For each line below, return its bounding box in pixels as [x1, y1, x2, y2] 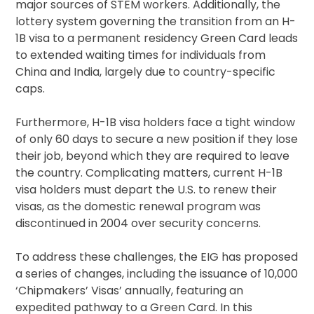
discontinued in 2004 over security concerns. [15, 215, 261, 232]
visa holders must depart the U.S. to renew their [15, 182, 278, 198]
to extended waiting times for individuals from [15, 47, 266, 64]
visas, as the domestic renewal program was [15, 198, 261, 215]
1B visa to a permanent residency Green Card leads [15, 30, 299, 47]
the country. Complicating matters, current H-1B [15, 165, 283, 182]
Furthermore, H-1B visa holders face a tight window [15, 114, 296, 131]
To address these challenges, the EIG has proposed [15, 249, 299, 266]
